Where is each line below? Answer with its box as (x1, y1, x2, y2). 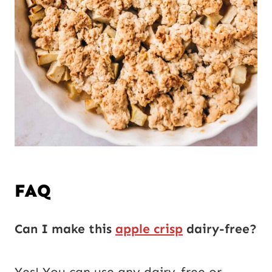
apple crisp (115, 221, 183, 237)
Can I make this (15, 221, 115, 237)
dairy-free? (183, 221, 257, 237)
